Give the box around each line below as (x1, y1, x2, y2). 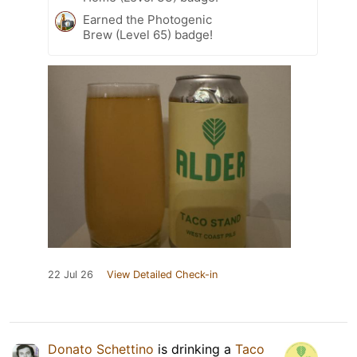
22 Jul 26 (48, 269, 93, 281)
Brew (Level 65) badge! (83, 27, 213, 43)
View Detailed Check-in (107, 269, 218, 281)
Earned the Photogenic (83, 12, 212, 28)
